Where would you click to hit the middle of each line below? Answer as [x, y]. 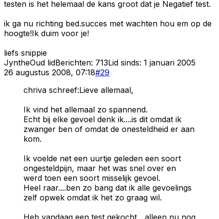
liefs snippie [25, 53]
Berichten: [75, 62]
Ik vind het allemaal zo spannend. [86, 109]
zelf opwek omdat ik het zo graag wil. [93, 197]
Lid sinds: [126, 62]
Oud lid [43, 62]
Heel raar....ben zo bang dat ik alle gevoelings [108, 187]
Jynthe [17, 62]
